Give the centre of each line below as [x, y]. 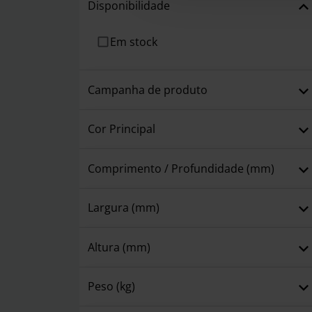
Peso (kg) [111, 287]
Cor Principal [122, 129]
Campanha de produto [148, 89]
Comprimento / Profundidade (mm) [181, 168]
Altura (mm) [119, 247]
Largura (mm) [124, 208]
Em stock [134, 42]
